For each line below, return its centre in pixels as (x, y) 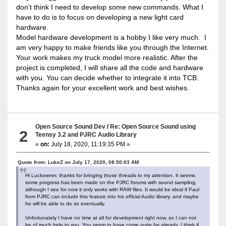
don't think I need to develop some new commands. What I (109, 7)
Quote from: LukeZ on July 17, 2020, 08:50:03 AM (78, 162)
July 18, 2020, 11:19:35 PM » (90, 144)
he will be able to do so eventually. (65, 203)
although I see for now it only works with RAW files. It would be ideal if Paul (112, 189)
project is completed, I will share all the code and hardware (109, 67)
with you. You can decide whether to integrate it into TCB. (107, 77)
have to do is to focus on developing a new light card (100, 17)
